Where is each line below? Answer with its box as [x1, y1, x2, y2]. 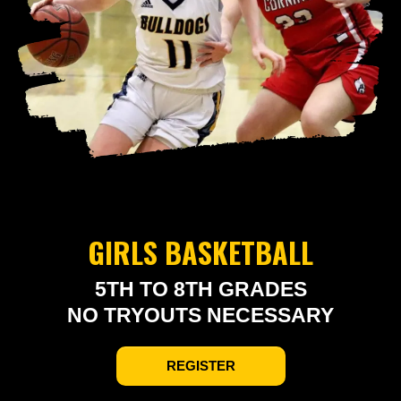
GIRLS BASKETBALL [88, 231, 313, 274]
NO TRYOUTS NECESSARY [67, 303, 334, 328]
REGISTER [166, 358, 235, 374]
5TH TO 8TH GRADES [94, 277, 307, 302]
